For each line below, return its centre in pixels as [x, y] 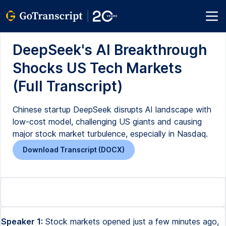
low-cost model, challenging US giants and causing [107, 122]
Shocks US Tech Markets [97, 68]
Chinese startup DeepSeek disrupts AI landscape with [112, 109]
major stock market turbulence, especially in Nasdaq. [110, 134]
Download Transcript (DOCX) [74, 150]
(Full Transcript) [68, 86]
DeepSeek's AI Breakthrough [110, 50]
